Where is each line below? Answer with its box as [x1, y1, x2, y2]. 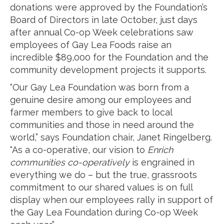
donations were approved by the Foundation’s [10, 2, 207, 12]
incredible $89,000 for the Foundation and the [10, 52, 208, 62]
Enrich [147, 144, 173, 155]
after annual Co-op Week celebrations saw [10, 27, 193, 37]
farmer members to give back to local [10, 107, 172, 117]
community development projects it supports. [10, 64, 206, 75]
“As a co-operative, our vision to [10, 144, 147, 155]
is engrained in [129, 157, 194, 167]
